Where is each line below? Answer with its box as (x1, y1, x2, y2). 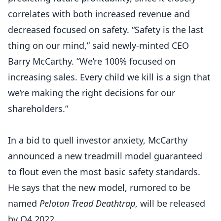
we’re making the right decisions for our (8, 87, 175, 99)
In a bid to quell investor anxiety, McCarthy (8, 134, 187, 146)
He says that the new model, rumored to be (8, 182, 190, 193)
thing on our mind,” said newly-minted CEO (8, 39, 189, 51)
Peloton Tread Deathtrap (39, 197, 135, 209)
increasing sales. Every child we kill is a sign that (8, 71, 211, 83)
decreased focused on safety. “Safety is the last (8, 24, 204, 36)
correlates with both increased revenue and (8, 8, 190, 20)
